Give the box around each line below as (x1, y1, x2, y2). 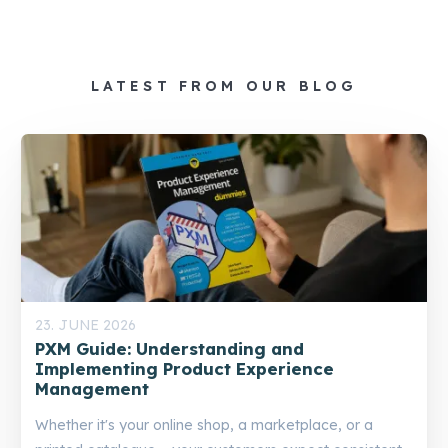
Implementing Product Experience (35, 358, 334, 380)
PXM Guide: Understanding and (35, 338, 304, 360)
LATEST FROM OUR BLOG (90, 77, 358, 96)
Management (35, 378, 149, 400)
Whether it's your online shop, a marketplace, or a (35, 416, 373, 435)
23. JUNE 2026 (35, 316, 136, 335)
